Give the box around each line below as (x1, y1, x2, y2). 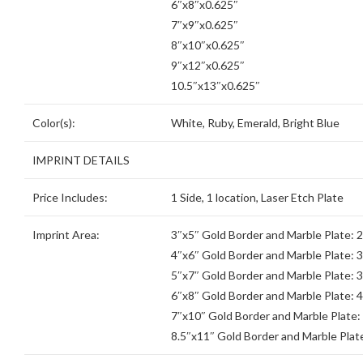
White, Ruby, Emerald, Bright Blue (171, 116, 340, 130)
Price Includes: (32, 190, 108, 205)
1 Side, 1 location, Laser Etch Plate (171, 190, 344, 205)
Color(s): (32, 116, 75, 130)
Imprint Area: (32, 228, 100, 242)
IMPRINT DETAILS (32, 153, 130, 168)
